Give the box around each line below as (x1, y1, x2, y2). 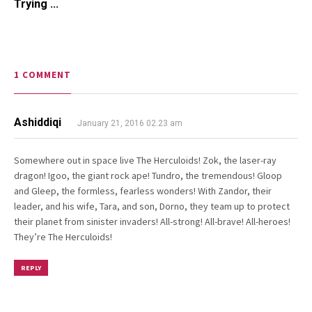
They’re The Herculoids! (14, 230, 112, 243)
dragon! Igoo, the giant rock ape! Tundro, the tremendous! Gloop (14, 169, 282, 182)
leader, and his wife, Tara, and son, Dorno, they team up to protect (14, 199, 290, 212)
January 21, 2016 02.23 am (75, 118, 182, 128)
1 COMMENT (14, 68, 71, 81)
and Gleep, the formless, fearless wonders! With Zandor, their (14, 184, 272, 197)
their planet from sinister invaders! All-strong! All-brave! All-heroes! (14, 214, 290, 228)
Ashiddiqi (14, 115, 61, 129)
